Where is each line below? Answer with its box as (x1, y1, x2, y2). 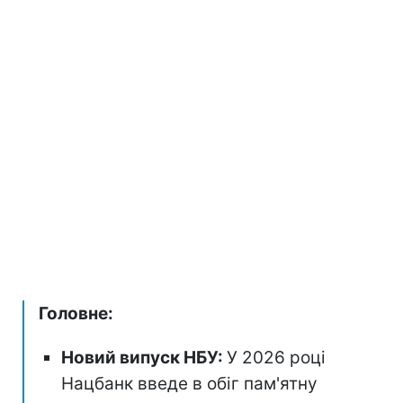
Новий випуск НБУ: (61, 346, 227, 368)
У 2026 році (227, 346, 326, 368)
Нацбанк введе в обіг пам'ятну (61, 372, 318, 394)
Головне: (39, 302, 113, 324)
